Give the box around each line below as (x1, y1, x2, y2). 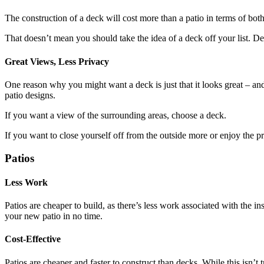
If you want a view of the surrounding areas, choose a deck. (5, 110, 226, 120)
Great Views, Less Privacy (5, 56, 109, 67)
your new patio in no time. (5, 211, 103, 222)
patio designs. (5, 90, 55, 100)
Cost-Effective (5, 234, 61, 245)
